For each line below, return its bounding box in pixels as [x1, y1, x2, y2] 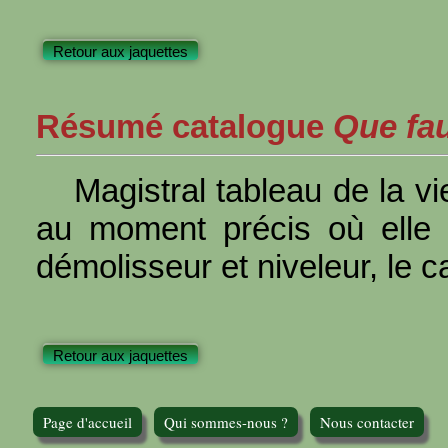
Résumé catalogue [36, 107, 333, 145]
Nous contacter [320, 411, 414, 432]
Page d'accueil [43, 411, 132, 432]
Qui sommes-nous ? [164, 411, 288, 432]
